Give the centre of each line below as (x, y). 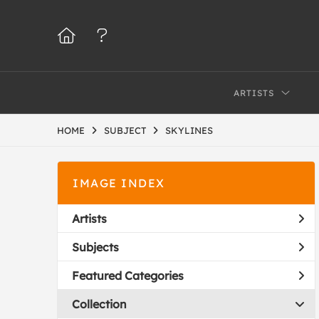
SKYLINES (189, 130)
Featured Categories (128, 275)
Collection (99, 304)
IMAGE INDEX (119, 183)
